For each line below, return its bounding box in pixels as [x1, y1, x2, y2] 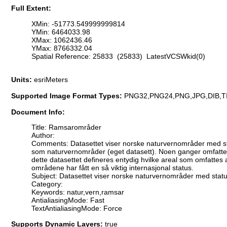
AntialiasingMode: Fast [31, 196, 104, 205]
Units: [11, 75, 34, 84]
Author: [31, 131, 55, 140]
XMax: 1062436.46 [31, 35, 92, 44]
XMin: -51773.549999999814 [31, 19, 125, 28]
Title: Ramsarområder [31, 123, 101, 132]
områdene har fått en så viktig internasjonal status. [31, 164, 194, 172]
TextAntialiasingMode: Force [31, 204, 122, 213]
